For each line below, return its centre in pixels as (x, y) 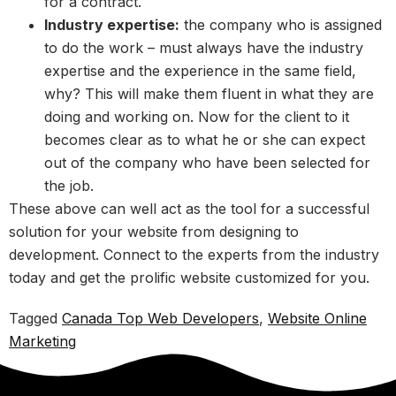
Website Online (317, 318)
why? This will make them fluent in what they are (209, 94)
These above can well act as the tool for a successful (189, 209)
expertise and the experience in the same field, (200, 71)
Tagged (35, 318)
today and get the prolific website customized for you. (189, 278)
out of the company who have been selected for (207, 163)
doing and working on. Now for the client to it (197, 117)
